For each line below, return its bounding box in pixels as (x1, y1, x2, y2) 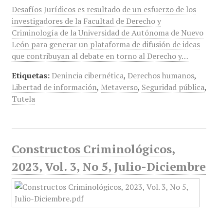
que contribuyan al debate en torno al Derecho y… (11, 51, 188, 61)
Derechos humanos (127, 70, 194, 81)
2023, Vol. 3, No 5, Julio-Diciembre (11, 159, 206, 174)
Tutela (11, 93, 35, 104)
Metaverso (100, 82, 138, 92)
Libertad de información (11, 82, 97, 92)
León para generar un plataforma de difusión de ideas (11, 39, 200, 50)
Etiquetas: (11, 70, 50, 81)
